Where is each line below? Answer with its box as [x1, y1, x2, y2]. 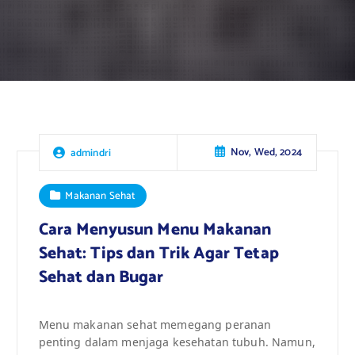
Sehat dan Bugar [38, 263, 164, 291]
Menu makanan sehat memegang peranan [38, 316, 272, 332]
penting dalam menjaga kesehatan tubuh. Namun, [38, 334, 315, 349]
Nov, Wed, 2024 [230, 143, 302, 162]
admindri [70, 143, 112, 162]
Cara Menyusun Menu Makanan [38, 216, 272, 243]
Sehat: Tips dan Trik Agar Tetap [38, 239, 279, 267]
